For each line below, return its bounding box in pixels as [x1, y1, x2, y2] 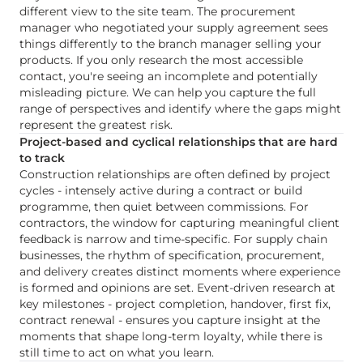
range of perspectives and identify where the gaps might [19, 101, 341, 116]
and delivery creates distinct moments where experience [19, 264, 340, 279]
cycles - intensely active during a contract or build [19, 183, 302, 198]
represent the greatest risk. [19, 117, 173, 132]
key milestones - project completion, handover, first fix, [19, 297, 331, 311]
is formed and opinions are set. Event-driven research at [19, 280, 335, 295]
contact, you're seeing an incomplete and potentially [19, 69, 318, 83]
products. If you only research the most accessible [19, 53, 303, 67]
